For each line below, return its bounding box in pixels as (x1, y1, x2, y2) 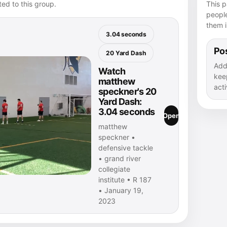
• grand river (98, 154, 141, 163)
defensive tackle (98, 143, 153, 152)
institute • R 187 (98, 175, 152, 184)
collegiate (98, 165, 130, 173)
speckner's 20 (98, 86, 157, 97)
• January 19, (98, 186, 143, 195)
